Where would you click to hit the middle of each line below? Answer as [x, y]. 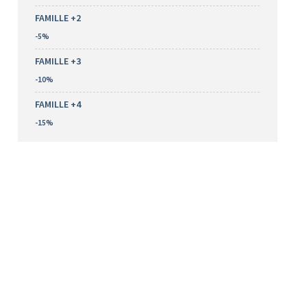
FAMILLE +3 [58, 61]
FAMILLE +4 [58, 104]
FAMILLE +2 [58, 18]
